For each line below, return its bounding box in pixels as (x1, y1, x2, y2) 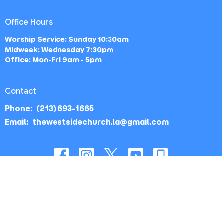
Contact (5, 86, 36, 96)
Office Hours (5, 17, 53, 28)
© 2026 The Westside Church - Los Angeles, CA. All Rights (9, 182, 213, 191)
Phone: (5, 104, 34, 113)
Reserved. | (81, 190, 121, 199)
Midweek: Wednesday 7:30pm (5, 45, 113, 54)
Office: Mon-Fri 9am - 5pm (5, 55, 102, 64)
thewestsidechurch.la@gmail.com (32, 117, 169, 127)
